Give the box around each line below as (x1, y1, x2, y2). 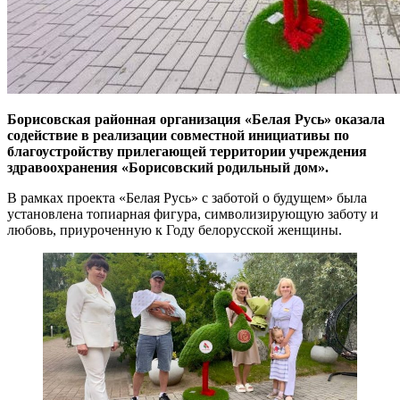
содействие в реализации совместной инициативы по (7, 127, 349, 143)
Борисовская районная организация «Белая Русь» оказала (7, 111, 385, 127)
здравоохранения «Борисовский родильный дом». (7, 159, 329, 175)
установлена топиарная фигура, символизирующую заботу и (7, 205, 379, 221)
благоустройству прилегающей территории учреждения (7, 143, 367, 159)
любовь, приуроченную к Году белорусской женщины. (7, 221, 342, 237)
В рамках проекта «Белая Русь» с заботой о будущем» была (7, 189, 367, 205)
